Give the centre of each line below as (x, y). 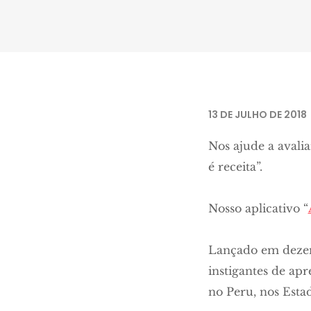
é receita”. (235, 167)
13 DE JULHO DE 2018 (257, 115)
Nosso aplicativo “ (258, 208)
